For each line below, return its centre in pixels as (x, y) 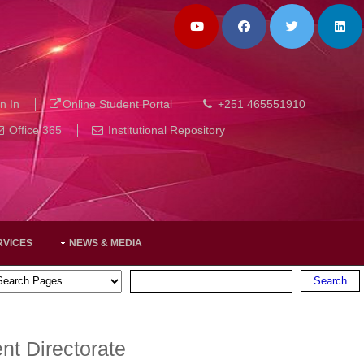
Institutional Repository (166, 130)
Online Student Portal (117, 104)
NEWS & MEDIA (106, 243)
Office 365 (35, 130)
